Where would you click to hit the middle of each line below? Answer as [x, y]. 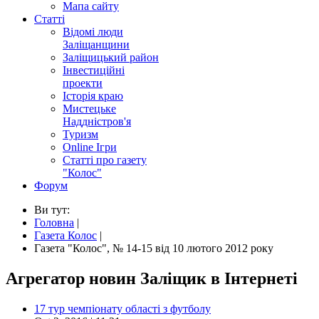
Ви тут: [55, 210]
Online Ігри [90, 147]
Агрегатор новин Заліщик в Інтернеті [152, 278]
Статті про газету [105, 160]
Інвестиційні [94, 70]
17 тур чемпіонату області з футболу [122, 308]
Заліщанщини [96, 45]
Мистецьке [89, 109]
